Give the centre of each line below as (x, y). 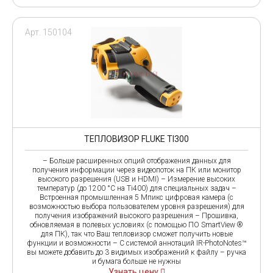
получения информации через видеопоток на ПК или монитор (136, 170)
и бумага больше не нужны (136, 261)
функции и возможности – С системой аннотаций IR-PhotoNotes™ (136, 243)
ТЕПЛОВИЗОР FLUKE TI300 (136, 139)
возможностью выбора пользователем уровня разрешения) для (136, 206)
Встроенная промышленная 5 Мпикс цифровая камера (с (136, 197)
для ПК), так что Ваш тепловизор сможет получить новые (136, 234)
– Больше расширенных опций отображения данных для (136, 161)
